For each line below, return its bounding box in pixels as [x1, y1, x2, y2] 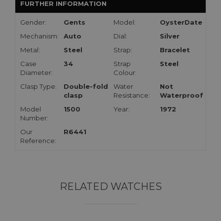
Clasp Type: [20, 82, 57, 91]
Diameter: [20, 69, 53, 77]
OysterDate [160, 18, 202, 27]
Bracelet [160, 46, 190, 54]
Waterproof [160, 91, 203, 100]
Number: [20, 114, 48, 122]
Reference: [20, 137, 56, 145]
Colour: [113, 69, 137, 77]
